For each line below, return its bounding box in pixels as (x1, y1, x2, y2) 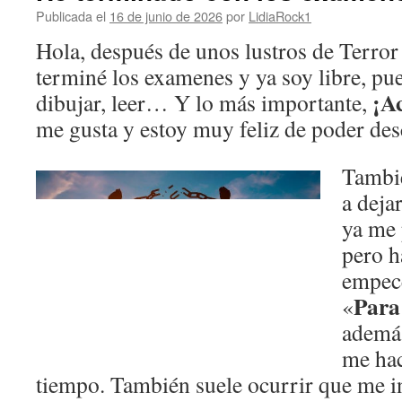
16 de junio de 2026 (109, 6, 223, 25)
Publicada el (36, 6, 106, 25)
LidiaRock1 (249, 6, 311, 25)
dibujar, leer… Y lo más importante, (36, 87, 372, 118)
